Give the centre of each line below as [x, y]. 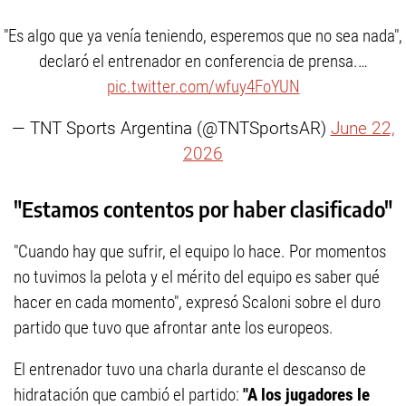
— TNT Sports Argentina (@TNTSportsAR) [171, 128]
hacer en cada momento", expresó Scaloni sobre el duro [197, 303]
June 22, [362, 128]
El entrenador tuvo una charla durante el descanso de [190, 370]
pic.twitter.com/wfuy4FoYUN [203, 87]
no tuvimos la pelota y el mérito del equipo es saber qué [197, 277]
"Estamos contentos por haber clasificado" [203, 209]
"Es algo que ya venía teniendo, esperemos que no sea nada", [203, 36]
